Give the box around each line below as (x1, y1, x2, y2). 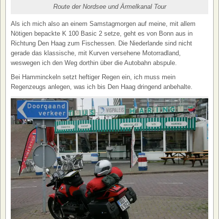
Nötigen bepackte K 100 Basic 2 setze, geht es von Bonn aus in (11, 30, 193, 38)
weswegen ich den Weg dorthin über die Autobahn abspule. (11, 59, 177, 67)
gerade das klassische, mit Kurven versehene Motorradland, (11, 49, 181, 57)
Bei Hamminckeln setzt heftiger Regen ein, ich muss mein (11, 73, 175, 81)
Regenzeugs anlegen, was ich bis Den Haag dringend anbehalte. (11, 83, 193, 91)
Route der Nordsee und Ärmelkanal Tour (53, 3, 166, 11)
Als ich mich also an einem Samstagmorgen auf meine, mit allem (11, 20, 196, 28)
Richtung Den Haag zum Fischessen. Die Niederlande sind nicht (11, 40, 192, 47)
